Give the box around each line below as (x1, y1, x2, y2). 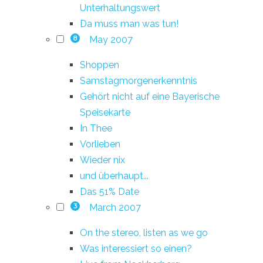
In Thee (80, 122, 112, 134)
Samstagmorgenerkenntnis (80, 75, 197, 86)
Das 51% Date (80, 186, 139, 197)
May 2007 (89, 33, 133, 45)
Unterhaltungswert (80, 2, 160, 14)
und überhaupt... (80, 170, 149, 181)
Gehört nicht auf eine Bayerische (80, 90, 220, 102)
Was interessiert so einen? (80, 242, 192, 254)
